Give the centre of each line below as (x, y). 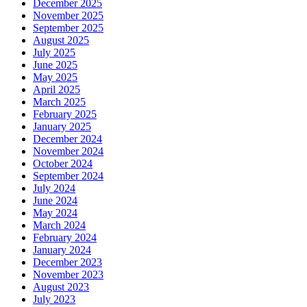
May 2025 (55, 77)
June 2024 (55, 200)
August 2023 (61, 286)
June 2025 (55, 64)
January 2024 (62, 249)
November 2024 (68, 151)
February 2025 (65, 114)
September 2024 (68, 175)
